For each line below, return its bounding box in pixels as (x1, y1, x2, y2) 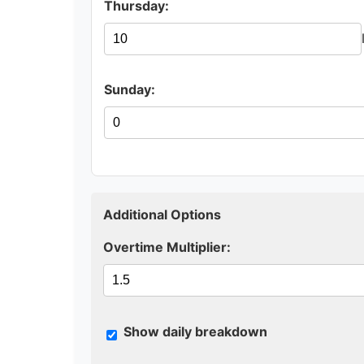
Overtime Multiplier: (103, 238, 231, 255)
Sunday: (104, 80, 155, 97)
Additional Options (103, 206, 221, 223)
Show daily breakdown (123, 323, 267, 340)
